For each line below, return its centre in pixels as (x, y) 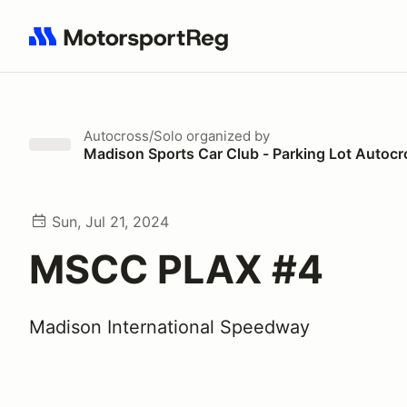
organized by (226, 136)
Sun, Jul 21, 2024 (110, 222)
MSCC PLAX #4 (176, 269)
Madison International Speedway (169, 327)
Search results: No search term (134, 46)
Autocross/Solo (133, 136)
